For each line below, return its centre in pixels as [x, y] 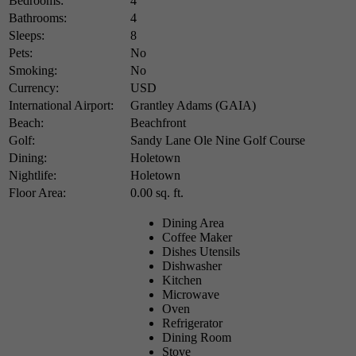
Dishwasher [192, 265]
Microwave [191, 294]
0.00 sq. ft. [157, 192]
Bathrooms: [38, 17]
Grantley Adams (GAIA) [193, 105]
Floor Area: [37, 192]
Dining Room [197, 337]
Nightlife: [33, 175]
